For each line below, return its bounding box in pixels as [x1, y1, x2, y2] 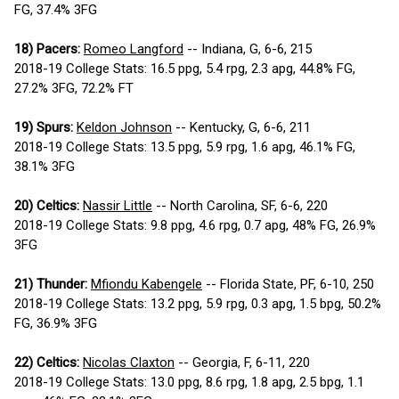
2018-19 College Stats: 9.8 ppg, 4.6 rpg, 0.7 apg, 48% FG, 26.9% [14, 217, 376, 234]
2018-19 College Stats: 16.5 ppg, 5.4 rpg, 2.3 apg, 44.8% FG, [14, 61, 355, 77]
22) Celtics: [14, 354, 79, 371]
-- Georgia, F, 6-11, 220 [175, 354, 310, 371]
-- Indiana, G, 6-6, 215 [183, 41, 312, 58]
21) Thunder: [14, 276, 87, 293]
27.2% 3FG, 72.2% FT [14, 80, 134, 97]
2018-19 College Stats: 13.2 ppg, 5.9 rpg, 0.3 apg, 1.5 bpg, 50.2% [14, 296, 381, 313]
